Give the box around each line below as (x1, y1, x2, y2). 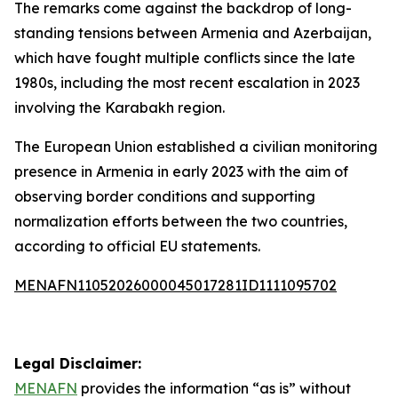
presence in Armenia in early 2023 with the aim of (14, 163, 348, 180)
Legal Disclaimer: (14, 354, 141, 372)
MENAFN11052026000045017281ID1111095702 (14, 276, 337, 294)
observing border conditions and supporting (14, 187, 315, 205)
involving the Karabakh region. (14, 99, 225, 116)
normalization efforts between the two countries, (14, 212, 347, 230)
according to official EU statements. (14, 237, 260, 255)
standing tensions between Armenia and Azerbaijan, (14, 24, 371, 42)
